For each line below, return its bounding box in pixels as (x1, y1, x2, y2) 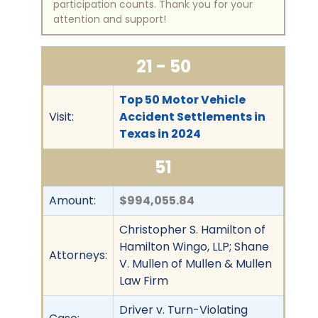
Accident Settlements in (119, 108, 265, 125)
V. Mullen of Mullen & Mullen (119, 255, 272, 272)
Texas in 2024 (119, 125, 201, 142)
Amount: (49, 192, 96, 209)
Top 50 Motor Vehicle (119, 91, 246, 108)
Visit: (49, 108, 74, 125)
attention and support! (53, 11, 166, 26)
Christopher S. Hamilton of (119, 221, 265, 238)
